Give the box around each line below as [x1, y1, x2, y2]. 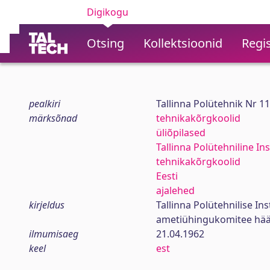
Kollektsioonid [143, 35, 222, 51]
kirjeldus [29, 198, 64, 212]
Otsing [87, 35, 124, 51]
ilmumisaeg [29, 227, 78, 240]
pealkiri [29, 97, 60, 110]
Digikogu [87, 5, 128, 19]
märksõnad [29, 111, 77, 125]
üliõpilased [155, 126, 206, 139]
